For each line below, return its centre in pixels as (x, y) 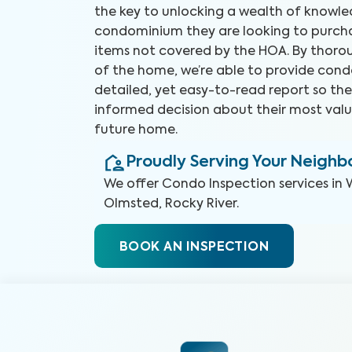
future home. (136, 130)
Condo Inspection (219, 185)
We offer (131, 185)
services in (312, 185)
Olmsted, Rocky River (170, 204)
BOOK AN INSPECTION (194, 247)
